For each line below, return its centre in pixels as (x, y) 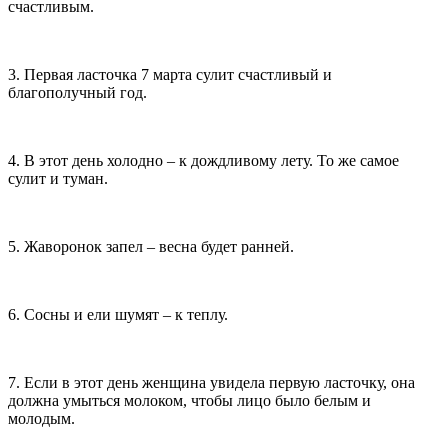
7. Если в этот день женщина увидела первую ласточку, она (211, 382)
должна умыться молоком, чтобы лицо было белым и (189, 400)
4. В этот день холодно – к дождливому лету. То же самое (203, 160)
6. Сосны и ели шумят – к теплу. (118, 314)
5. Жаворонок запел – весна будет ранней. (151, 246)
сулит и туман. (58, 178)
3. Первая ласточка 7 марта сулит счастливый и (170, 74)
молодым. (41, 418)
